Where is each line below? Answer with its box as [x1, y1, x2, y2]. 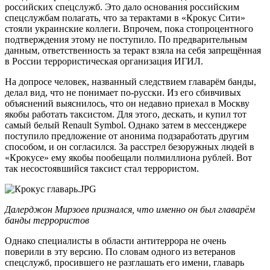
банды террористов [5, 215, 89, 225]
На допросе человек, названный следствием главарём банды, [5, 76, 256, 87]
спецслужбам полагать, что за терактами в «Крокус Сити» [5, 12, 245, 23]
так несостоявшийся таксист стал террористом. [5, 163, 199, 174]
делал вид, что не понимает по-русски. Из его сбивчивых [5, 87, 241, 98]
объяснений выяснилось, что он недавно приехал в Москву [5, 98, 250, 108]
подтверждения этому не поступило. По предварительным [5, 34, 247, 45]
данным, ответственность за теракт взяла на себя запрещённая [5, 45, 261, 55]
